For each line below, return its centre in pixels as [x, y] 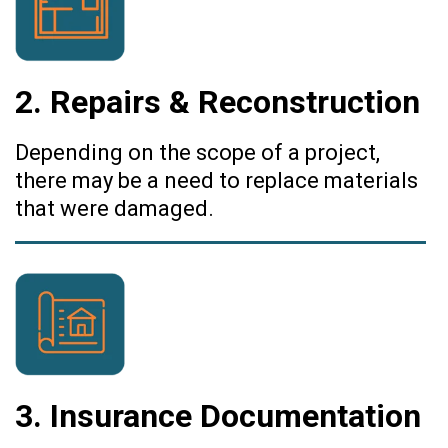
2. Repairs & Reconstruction [217, 101]
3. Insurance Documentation [218, 415]
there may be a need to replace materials [216, 180]
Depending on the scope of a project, [197, 152]
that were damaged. [114, 208]
